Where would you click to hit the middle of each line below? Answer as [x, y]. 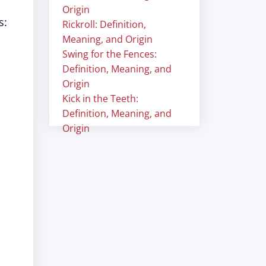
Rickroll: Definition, [104, 24]
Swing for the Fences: [110, 54]
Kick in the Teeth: [100, 99]
